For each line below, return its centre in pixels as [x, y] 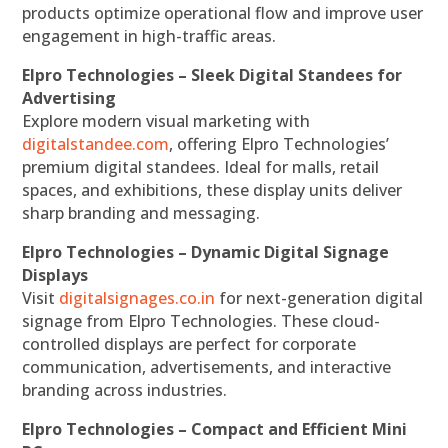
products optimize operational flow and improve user [223, 13]
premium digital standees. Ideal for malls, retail [201, 167]
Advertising [69, 98]
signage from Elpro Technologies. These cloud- [201, 321]
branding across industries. [125, 390]
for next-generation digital [319, 298]
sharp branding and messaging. [141, 213]
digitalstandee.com [96, 144]
